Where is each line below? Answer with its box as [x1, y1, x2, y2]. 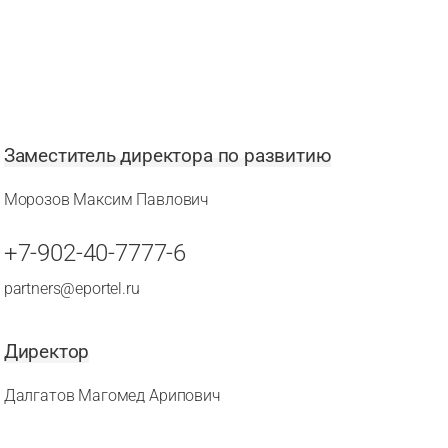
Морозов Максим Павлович [3, 190, 210, 209]
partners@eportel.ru [3, 279, 140, 298]
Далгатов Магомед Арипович [3, 386, 221, 405]
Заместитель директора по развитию [3, 144, 332, 167]
